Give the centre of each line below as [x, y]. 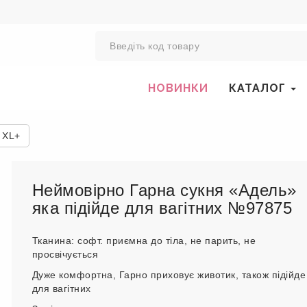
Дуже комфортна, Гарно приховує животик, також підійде [169, 275]
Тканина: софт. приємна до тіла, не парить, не [144, 241]
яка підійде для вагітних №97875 [162, 208]
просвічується [65, 254]
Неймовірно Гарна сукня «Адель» [164, 190]
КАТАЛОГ [259, 88]
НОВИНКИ [179, 88]
